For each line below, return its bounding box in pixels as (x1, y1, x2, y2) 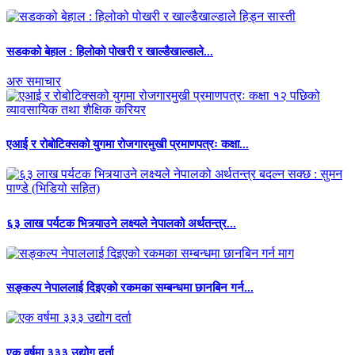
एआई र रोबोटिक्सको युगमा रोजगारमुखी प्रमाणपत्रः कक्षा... (6, 138, 249, 151)
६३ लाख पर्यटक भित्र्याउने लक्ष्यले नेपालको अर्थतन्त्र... (6, 216, 236, 230)
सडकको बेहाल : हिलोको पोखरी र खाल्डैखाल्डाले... (6, 44, 213, 58)
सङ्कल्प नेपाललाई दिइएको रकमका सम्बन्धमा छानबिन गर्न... (6, 281, 254, 295)
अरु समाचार (6, 74, 61, 88)
